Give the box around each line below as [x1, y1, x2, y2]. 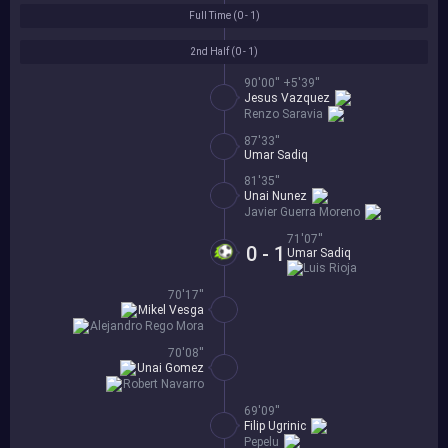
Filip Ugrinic [244, 419, 306, 434]
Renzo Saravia [244, 107, 323, 122]
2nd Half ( [190, 46, 235, 58]
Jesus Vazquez [244, 91, 330, 106]
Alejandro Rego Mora [90, 319, 204, 334]
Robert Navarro [123, 377, 204, 392]
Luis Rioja [303, 261, 357, 276]
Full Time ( [188, 10, 237, 22]
